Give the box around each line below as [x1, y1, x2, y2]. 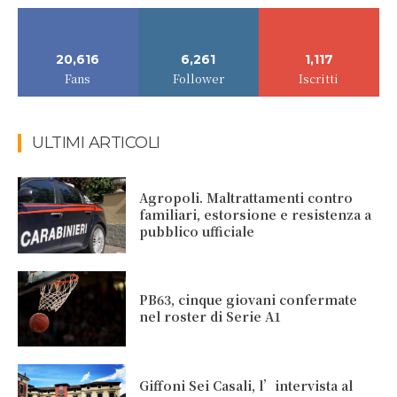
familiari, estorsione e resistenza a [139, 206, 372, 224]
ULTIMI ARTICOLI [32, 132, 160, 152]
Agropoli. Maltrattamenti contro [139, 189, 354, 207]
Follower [172, 69, 224, 87]
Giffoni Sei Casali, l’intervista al [139, 376, 354, 394]
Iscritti [299, 69, 339, 87]
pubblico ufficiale [139, 222, 255, 241]
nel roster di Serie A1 [139, 307, 282, 326]
